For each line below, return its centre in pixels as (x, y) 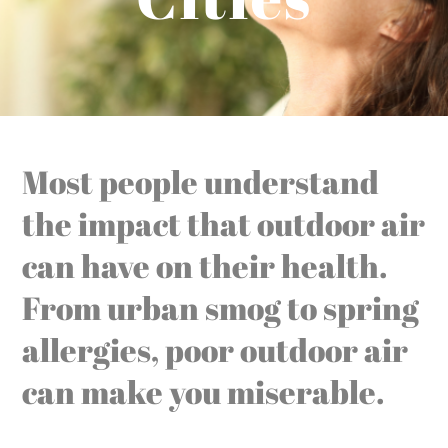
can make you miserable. (203, 391)
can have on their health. (205, 265)
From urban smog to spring (221, 307)
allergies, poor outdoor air (215, 349)
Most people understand (201, 181)
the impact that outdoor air (224, 223)
